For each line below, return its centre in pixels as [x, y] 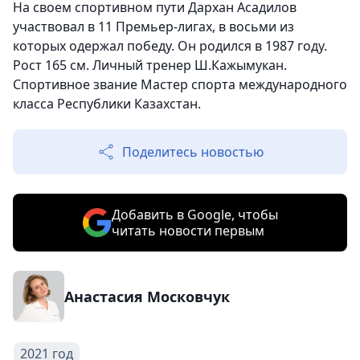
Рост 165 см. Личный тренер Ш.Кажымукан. [150, 65]
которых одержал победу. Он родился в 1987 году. [170, 46]
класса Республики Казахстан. [107, 104]
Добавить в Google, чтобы [194, 215]
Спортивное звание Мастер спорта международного [180, 85]
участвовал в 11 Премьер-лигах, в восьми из [153, 27]
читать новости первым [188, 231]
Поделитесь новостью [193, 152]
